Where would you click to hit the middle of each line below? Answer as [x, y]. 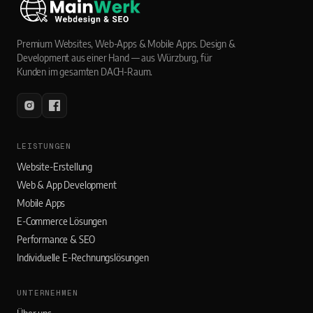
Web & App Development [67, 185]
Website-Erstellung [55, 167]
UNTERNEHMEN [48, 293]
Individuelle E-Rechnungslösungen [83, 258]
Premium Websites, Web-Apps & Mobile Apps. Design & [126, 44]
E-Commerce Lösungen [62, 221]
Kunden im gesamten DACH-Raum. [85, 72]
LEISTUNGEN [44, 146]
